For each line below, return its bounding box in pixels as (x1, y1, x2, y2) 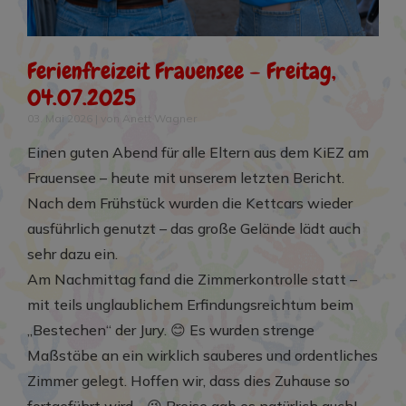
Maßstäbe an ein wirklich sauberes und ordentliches (27, 345, 378, 364)
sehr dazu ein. (27, 244, 118, 263)
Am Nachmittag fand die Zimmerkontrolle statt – (27, 269, 357, 288)
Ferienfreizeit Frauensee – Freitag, (27, 56, 336, 86)
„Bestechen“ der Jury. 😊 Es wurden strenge (27, 320, 314, 339)
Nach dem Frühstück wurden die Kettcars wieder (27, 193, 353, 212)
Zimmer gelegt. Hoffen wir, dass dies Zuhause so (27, 371, 350, 390)
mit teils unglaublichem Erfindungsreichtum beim (27, 295, 353, 314)
